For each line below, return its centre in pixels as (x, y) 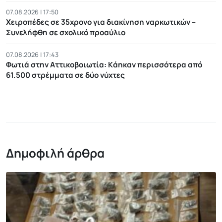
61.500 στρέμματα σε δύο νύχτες (65, 75)
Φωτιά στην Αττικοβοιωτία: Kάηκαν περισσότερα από (104, 64)
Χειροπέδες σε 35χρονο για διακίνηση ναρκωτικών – (101, 22)
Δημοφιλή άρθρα (55, 153)
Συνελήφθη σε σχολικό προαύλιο (66, 32)
